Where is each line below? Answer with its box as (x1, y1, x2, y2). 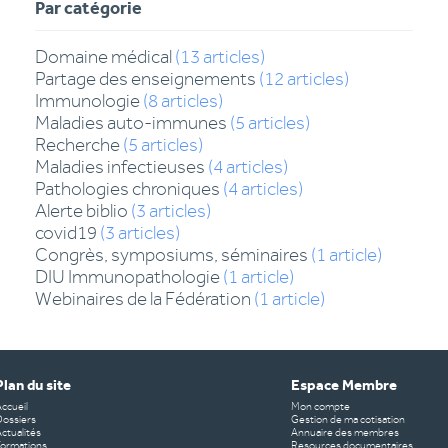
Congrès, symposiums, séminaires (35, 244, 308, 267)
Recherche (35, 134, 120, 157)
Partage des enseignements (35, 68, 256, 91)
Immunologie (35, 90, 140, 113)
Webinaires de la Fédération (35, 288, 251, 311)
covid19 (35, 222, 97, 245)
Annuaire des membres (290, 426, 399, 440)
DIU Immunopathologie (35, 266, 220, 289)
